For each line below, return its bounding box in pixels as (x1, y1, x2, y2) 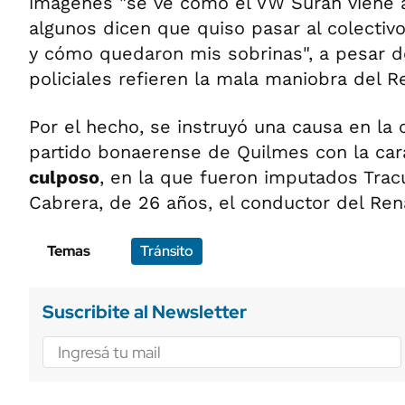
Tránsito (140, 241, 193, 261)
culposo (29, 166, 99, 189)
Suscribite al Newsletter (42, 300, 247, 325)
